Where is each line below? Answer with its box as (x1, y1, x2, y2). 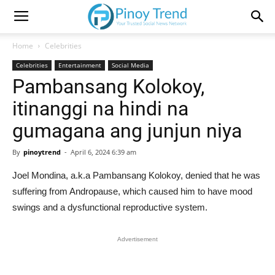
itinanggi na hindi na (12, 97, 188, 120)
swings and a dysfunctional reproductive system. (12, 202, 207, 212)
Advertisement (117, 236, 158, 242)
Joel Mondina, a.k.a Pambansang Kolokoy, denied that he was (12, 170, 260, 180)
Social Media (112, 61, 149, 69)
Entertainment (58, 61, 101, 69)
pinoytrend (23, 147, 61, 157)
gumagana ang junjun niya (12, 119, 242, 142)
